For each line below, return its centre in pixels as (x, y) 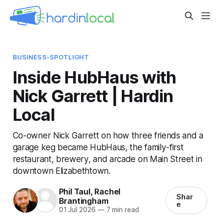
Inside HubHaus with (94, 77)
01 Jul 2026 (77, 209)
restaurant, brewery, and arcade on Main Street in (107, 159)
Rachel (108, 191)
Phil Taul (74, 191)
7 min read (122, 209)
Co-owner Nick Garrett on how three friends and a (108, 135)
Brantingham (83, 201)
